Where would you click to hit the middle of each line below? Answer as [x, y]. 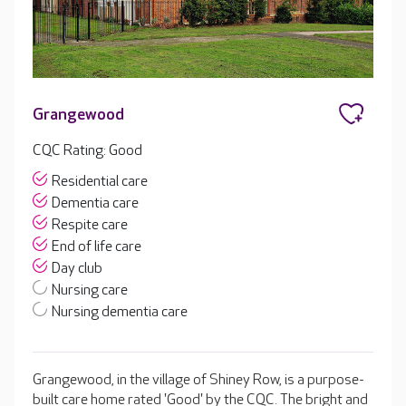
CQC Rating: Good [87, 151]
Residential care [100, 182]
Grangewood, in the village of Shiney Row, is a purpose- [198, 381]
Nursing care [90, 291]
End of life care [97, 247]
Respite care [90, 226]
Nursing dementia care [120, 313]
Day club [77, 269]
